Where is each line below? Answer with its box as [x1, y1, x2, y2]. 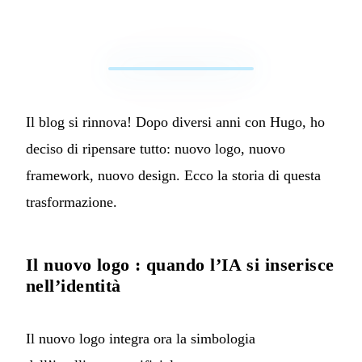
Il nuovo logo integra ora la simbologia [26, 330, 255, 347]
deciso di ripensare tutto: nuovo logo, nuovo [26, 140, 285, 157]
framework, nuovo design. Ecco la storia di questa [26, 166, 321, 183]
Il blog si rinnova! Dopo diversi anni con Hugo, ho [26, 113, 325, 130]
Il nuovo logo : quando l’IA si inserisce [26, 254, 335, 275]
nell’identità [26, 275, 121, 296]
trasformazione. [26, 193, 117, 210]
